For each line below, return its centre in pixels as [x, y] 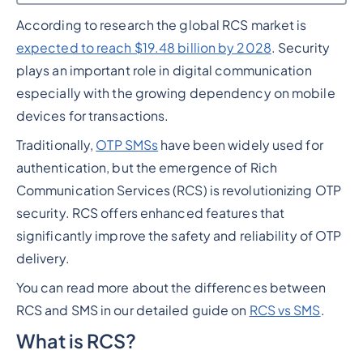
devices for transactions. [95, 116]
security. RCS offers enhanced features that [150, 214]
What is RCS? [76, 341]
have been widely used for [241, 145]
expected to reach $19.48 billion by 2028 [143, 48]
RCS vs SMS [285, 311]
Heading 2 [57, 26]
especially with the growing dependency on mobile [175, 94]
